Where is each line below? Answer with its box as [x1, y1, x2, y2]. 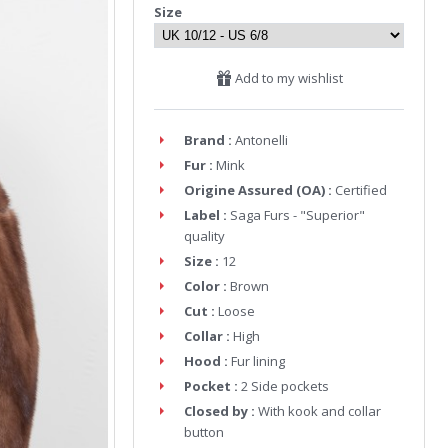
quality [184, 227, 225, 245]
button [184, 423, 224, 441]
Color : [184, 277, 227, 295]
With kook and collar [258, 402, 381, 420]
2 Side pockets [241, 377, 329, 395]
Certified [335, 181, 387, 199]
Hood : [184, 352, 228, 370]
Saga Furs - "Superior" [230, 206, 365, 224]
